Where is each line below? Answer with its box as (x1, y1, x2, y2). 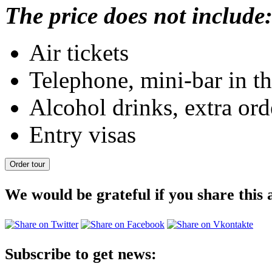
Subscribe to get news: (5, 245, 157, 263)
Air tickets (29, 39, 129, 66)
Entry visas (29, 121, 136, 148)
